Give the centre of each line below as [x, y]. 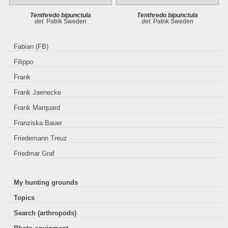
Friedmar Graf [34, 154]
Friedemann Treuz [41, 138]
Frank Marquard [37, 108]
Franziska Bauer [38, 123]
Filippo [24, 62]
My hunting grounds [46, 182]
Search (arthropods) [45, 213]
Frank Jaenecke [38, 93]
